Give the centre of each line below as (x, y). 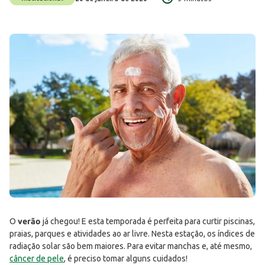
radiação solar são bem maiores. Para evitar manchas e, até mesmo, (131, 246)
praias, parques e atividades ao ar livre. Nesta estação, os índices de (132, 234)
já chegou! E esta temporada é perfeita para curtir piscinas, (148, 222)
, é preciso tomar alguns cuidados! (126, 259)
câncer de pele (37, 259)
